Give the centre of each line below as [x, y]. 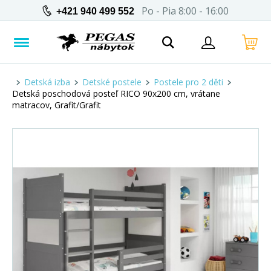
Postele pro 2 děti [188, 82]
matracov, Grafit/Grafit [57, 105]
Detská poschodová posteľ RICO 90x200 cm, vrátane [116, 93]
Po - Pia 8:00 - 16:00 [181, 11]
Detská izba [47, 82]
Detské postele [112, 82]
